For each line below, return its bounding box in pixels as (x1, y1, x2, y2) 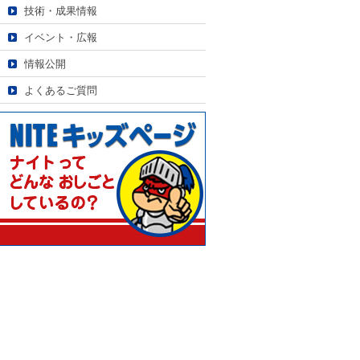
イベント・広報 (24, 31, 97, 43)
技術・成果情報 (24, 5, 97, 17)
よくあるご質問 (24, 84, 97, 96)
